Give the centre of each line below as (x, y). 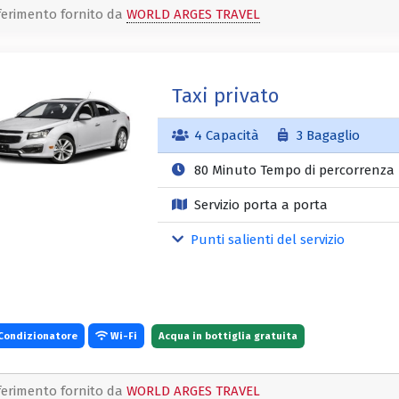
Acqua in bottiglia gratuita (228, 336)
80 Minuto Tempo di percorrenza (292, 170)
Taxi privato (225, 95)
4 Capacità (226, 135)
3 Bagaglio (327, 135)
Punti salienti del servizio (266, 239)
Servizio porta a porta (259, 204)
